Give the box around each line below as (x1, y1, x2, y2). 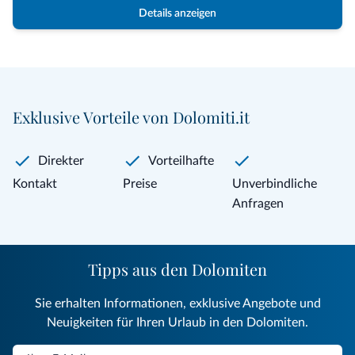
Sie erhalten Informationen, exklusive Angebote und (34, 297, 321, 311)
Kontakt (13, 177, 57, 191)
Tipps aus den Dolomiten (88, 258, 267, 281)
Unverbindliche (232, 177, 318, 191)
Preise (122, 177, 157, 191)
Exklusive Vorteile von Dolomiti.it (13, 106, 250, 128)
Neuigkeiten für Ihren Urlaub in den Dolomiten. (47, 316, 308, 330)
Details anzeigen (139, 8, 216, 20)
